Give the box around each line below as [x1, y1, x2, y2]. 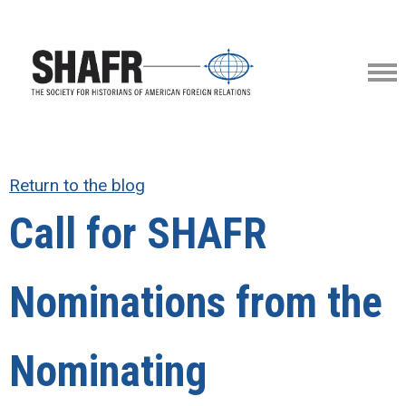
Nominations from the [9, 277, 382, 328]
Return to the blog [9, 175, 145, 196]
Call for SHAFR [9, 208, 266, 259]
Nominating [9, 346, 207, 397]
